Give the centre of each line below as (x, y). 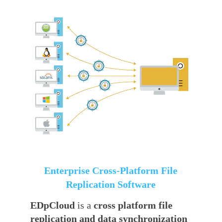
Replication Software (111, 184)
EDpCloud (54, 205)
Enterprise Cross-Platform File (111, 170)
